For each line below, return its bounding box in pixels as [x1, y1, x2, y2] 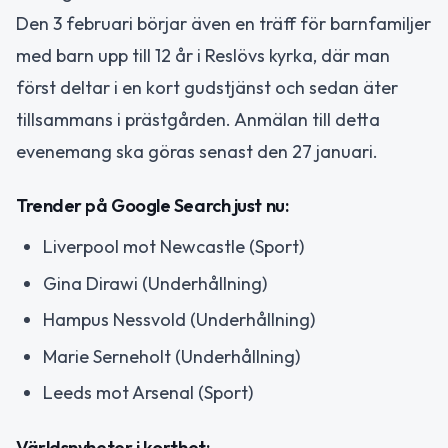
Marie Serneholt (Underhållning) [43, 344, 300, 368]
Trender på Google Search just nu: [16, 194, 289, 218]
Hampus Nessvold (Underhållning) [43, 308, 315, 332]
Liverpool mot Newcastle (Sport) [43, 235, 304, 259]
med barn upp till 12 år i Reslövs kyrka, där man [16, 43, 390, 67]
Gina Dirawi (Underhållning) [43, 271, 267, 295]
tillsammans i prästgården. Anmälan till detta [16, 107, 380, 131]
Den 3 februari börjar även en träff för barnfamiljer [16, 11, 431, 35]
